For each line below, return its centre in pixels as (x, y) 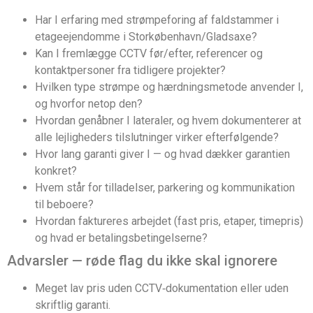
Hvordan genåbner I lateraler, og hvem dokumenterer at (168, 121)
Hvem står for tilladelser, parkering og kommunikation (165, 188)
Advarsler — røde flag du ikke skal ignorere (142, 261)
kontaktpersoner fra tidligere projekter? (130, 71)
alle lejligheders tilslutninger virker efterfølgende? (157, 138)
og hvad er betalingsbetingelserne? (121, 238)
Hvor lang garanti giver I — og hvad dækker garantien (162, 154)
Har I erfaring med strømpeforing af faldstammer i (157, 20)
